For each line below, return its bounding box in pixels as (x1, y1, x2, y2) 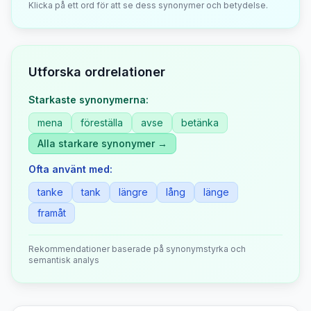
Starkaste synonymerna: (28, 94, 149, 106)
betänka (181, 117, 219, 128)
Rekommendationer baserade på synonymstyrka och (28, 244, 246, 254)
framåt (37, 207, 66, 219)
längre (119, 186, 148, 198)
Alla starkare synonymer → (37, 137, 167, 149)
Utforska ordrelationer (28, 65, 165, 79)
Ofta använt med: (28, 163, 112, 175)
